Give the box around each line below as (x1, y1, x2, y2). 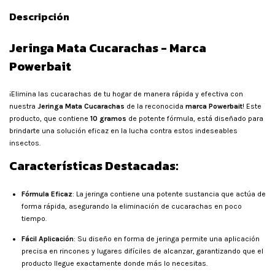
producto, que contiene (9, 114, 90, 123)
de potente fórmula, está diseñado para (126, 114, 263, 123)
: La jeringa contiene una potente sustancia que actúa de (72, 190, 266, 198)
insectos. (9, 139, 41, 147)
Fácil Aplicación (21, 234, 74, 243)
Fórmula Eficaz (21, 190, 72, 198)
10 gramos (90, 114, 126, 123)
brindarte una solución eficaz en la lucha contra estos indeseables (9, 126, 238, 135)
